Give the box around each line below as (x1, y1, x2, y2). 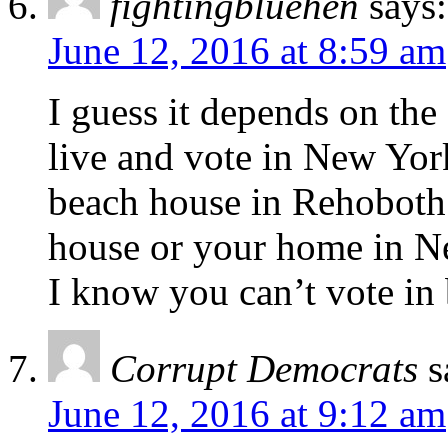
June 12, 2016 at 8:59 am (48, 28, 446, 72)
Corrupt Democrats (110, 346, 418, 390)
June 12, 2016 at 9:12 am (48, 391, 446, 435)
